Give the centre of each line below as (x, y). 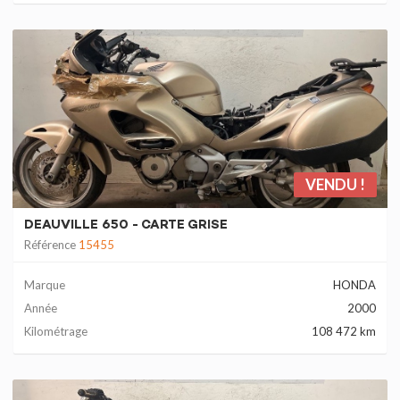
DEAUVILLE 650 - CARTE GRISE (126, 225)
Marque (45, 285)
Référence (51, 245)
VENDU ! (335, 184)
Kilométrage (56, 331)
